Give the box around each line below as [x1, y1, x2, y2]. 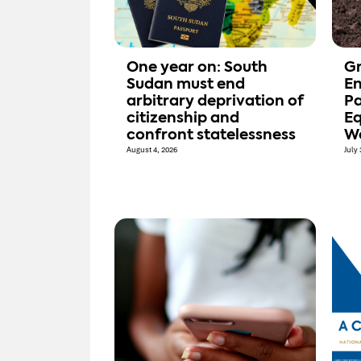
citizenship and [127, 111, 239, 127]
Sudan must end [127, 77, 245, 93]
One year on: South [127, 60, 268, 76]
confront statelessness [127, 128, 296, 143]
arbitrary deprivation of [127, 94, 304, 110]
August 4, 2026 [127, 145, 177, 156]
